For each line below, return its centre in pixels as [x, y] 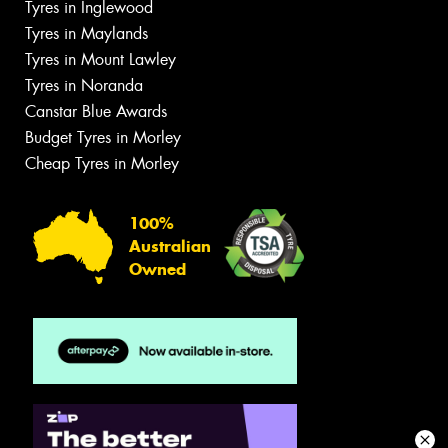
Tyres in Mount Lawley [100, 60]
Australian [170, 246]
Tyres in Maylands [86, 34]
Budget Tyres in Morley [103, 138]
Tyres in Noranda [84, 86]
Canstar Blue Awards [96, 112]
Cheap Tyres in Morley [102, 164]
